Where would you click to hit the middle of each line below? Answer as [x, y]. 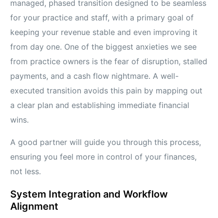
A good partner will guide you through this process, [106, 142]
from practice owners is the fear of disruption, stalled [109, 62]
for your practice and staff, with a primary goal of [102, 18]
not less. [26, 172]
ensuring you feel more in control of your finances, [104, 157]
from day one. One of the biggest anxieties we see [104, 47]
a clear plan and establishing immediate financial [100, 105]
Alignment [35, 207]
